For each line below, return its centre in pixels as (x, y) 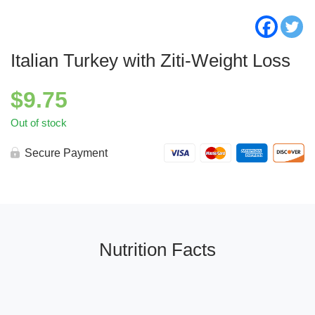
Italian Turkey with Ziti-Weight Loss (150, 60)
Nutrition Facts (157, 250)
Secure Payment (66, 153)
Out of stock (39, 123)
